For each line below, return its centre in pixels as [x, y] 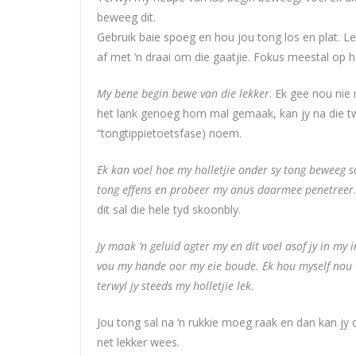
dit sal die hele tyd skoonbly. [169, 209]
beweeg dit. [126, 17]
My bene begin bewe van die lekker [183, 93]
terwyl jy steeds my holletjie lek [174, 285]
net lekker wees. [138, 342]
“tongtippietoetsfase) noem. [169, 133]
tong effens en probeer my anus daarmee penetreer [225, 189]
